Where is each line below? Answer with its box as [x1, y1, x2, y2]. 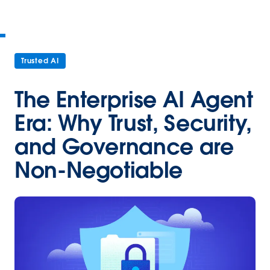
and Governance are [14, 133, 234, 160]
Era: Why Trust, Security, [14, 109, 253, 137]
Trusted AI [21, 56, 59, 65]
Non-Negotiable [14, 156, 183, 184]
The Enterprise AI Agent [14, 86, 253, 113]
